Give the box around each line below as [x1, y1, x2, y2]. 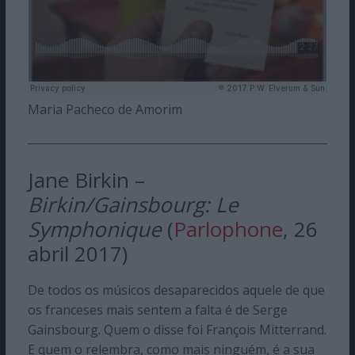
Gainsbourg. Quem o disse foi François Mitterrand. [27, 321, 326, 339]
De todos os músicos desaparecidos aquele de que [27, 281, 325, 300]
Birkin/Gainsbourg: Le [27, 190, 239, 219]
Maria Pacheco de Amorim [27, 101, 182, 119]
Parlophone [173, 215, 283, 244]
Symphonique [27, 215, 162, 244]
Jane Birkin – [27, 166, 145, 195]
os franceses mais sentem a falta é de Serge [27, 301, 288, 319]
